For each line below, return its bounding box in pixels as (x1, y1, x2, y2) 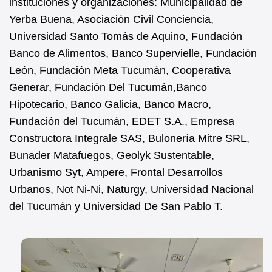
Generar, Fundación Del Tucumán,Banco (9, 81, 207, 93)
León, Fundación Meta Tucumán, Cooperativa (9, 64, 231, 76)
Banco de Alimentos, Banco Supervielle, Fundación (9, 47, 257, 59)
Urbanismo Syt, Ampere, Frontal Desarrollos (9, 166, 223, 178)
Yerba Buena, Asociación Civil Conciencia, (9, 13, 214, 25)
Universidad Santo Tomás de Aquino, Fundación (9, 30, 242, 42)
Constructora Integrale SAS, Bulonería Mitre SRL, (9, 132, 250, 144)
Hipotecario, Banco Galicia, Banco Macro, (9, 98, 211, 110)
